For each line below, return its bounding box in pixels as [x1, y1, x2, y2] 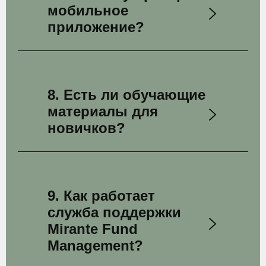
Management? [47, 237, 143, 254]
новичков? [47, 120, 125, 136]
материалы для [47, 103, 158, 119]
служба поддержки [47, 204, 181, 220]
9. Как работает [47, 188, 155, 204]
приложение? [47, 19, 144, 35]
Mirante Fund [47, 221, 138, 237]
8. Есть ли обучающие [47, 87, 205, 103]
